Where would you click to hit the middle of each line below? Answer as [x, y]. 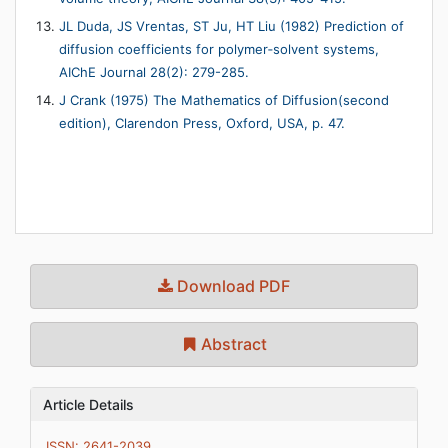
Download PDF [231, 286]
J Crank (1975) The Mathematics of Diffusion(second [224, 100]
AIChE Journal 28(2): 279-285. [154, 72]
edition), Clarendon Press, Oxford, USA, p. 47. [202, 123]
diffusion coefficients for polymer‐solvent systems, [219, 49]
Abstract [231, 344]
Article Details [88, 405]
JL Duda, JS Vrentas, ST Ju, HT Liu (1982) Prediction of [231, 26]
